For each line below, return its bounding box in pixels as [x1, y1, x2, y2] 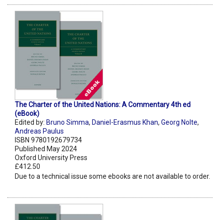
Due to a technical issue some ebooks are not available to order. [15, 172, 210, 181]
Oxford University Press [15, 154, 87, 162]
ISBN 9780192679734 [15, 136, 82, 144]
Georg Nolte [161, 118, 197, 127]
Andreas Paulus [15, 127, 64, 136]
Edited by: [15, 118, 46, 127]
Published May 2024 [15, 145, 77, 153]
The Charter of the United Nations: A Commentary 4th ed [15, 101, 191, 109]
